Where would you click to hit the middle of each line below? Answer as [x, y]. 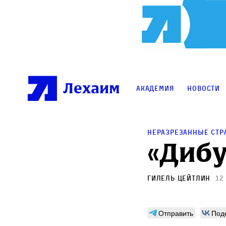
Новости [204, 88]
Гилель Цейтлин [179, 178]
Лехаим [92, 89]
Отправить [176, 213]
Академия [155, 88]
